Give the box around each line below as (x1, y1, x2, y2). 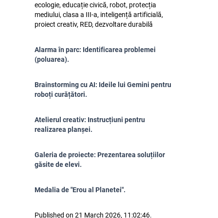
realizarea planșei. (35, 126, 92, 133)
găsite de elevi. (35, 161, 82, 168)
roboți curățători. (35, 91, 87, 98)
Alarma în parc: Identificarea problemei (35, 46, 156, 54)
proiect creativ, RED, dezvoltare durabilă (35, 20, 153, 28)
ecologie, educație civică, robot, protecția (35, 1, 156, 9)
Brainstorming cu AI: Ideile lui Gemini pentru (35, 81, 171, 89)
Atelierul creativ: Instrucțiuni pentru (35, 116, 145, 124)
